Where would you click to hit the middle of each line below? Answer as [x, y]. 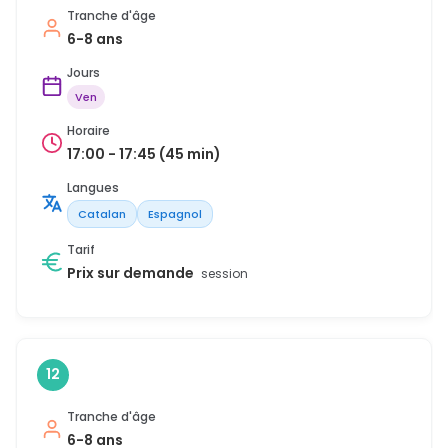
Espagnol [175, 213]
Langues [93, 187]
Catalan [102, 213]
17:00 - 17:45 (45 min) [144, 153]
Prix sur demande [132, 272]
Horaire [88, 130]
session [224, 273]
